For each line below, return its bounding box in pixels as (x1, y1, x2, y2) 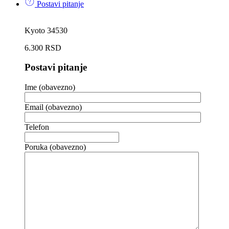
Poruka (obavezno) (25, 142, 86, 151)
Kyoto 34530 (25, 26, 67, 35)
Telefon (25, 122, 49, 131)
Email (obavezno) (25, 102, 82, 111)
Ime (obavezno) (25, 82, 75, 91)
